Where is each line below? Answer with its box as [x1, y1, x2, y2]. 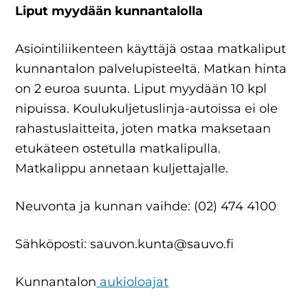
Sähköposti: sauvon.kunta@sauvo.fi [15, 236, 234, 252]
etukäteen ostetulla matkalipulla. [15, 141, 221, 156]
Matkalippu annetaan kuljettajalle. [15, 161, 229, 176]
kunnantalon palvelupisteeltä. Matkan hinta [15, 61, 287, 76]
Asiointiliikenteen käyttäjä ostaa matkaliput [15, 41, 287, 56]
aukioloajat [96, 274, 169, 289]
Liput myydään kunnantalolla [15, 3, 203, 19]
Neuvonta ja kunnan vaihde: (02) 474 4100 [15, 199, 277, 214]
